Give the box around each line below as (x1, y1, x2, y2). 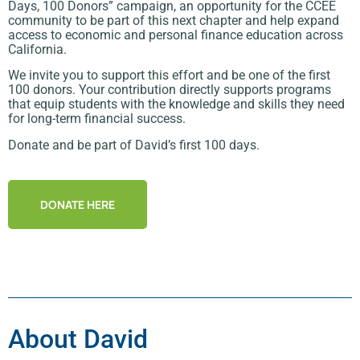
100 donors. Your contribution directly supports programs (8, 82, 331, 98)
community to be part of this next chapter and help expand (8, 13, 339, 29)
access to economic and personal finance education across (8, 27, 343, 43)
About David (8, 324, 148, 355)
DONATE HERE (40, 197, 115, 213)
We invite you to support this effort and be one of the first (8, 67, 330, 84)
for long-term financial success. (8, 111, 186, 127)
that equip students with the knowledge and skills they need (8, 96, 345, 112)
